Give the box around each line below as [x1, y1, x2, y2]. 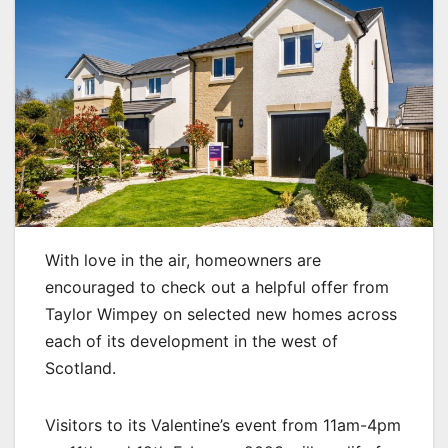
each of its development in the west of [45, 331, 338, 352]
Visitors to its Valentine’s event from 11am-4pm [45, 415, 401, 436]
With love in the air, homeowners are [45, 250, 321, 271]
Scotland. [45, 358, 116, 379]
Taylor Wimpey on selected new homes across [45, 304, 397, 325]
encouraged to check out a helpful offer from [45, 277, 389, 298]
